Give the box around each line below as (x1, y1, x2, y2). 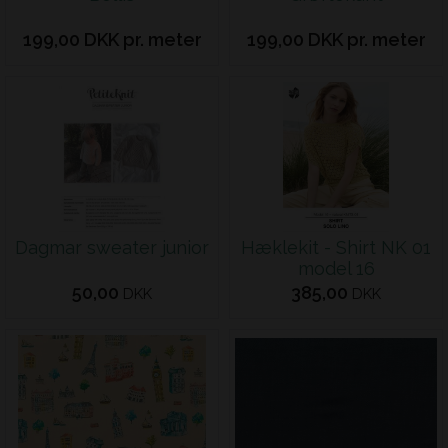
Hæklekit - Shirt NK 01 (241, 237, 431, 258)
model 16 (297, 258, 375, 279)
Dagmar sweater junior (15, 237, 209, 258)
